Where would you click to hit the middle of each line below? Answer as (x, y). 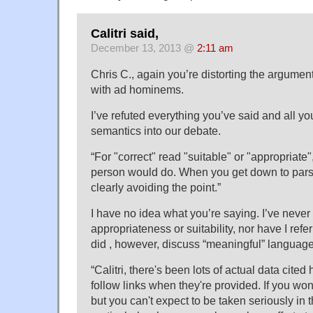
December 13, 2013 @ (144, 48)
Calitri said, (125, 33)
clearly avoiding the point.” (156, 187)
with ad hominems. (137, 89)
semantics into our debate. (156, 130)
